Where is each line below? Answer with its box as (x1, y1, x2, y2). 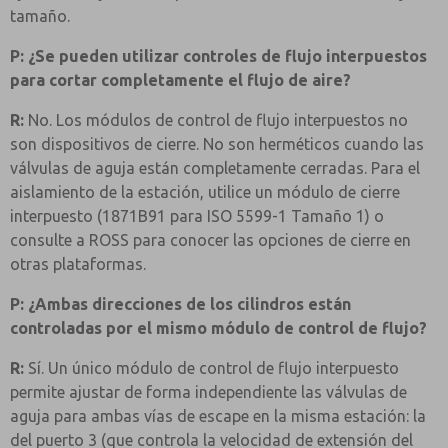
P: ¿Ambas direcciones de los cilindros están (10, 295, 351, 313)
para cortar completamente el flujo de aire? (10, 71, 351, 89)
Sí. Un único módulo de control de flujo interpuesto (24, 359, 399, 377)
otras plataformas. (10, 255, 146, 273)
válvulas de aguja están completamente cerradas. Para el (10, 159, 420, 177)
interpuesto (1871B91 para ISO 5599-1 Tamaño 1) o (10, 207, 384, 225)
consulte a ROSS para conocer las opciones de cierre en (10, 231, 411, 249)
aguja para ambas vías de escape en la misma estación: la (10, 407, 426, 425)
